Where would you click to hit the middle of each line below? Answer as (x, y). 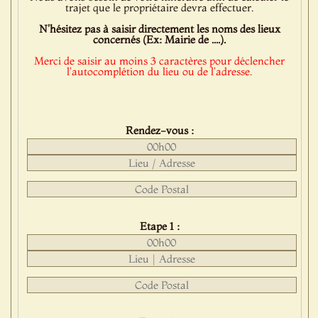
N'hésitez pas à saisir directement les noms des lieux (159, 29)
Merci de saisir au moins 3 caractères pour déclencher (160, 61)
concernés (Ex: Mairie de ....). (160, 40)
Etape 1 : (159, 226)
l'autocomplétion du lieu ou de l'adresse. (160, 72)
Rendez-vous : (159, 131)
